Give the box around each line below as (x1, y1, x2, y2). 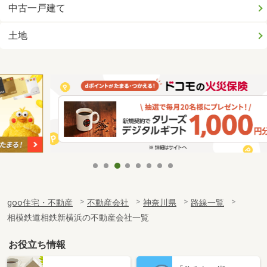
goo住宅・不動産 (7, 197, 73, 208)
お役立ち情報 (8, 238, 66, 250)
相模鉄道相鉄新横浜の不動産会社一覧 (7, 212, 149, 223)
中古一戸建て (8, 2, 66, 14)
